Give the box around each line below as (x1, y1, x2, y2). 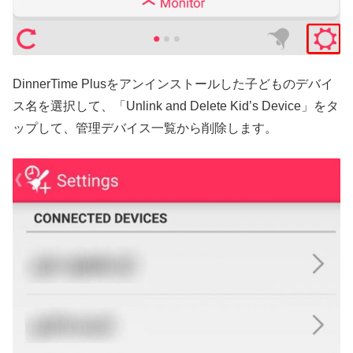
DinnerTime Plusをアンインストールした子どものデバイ (13, 76, 333, 91)
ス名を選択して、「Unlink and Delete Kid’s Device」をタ (13, 98, 339, 113)
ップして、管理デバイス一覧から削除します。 (13, 121, 277, 135)
